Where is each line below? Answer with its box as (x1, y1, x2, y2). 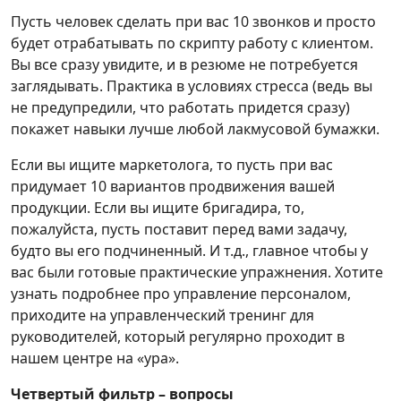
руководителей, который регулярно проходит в (11, 327, 345, 346)
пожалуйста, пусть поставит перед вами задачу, (11, 219, 347, 239)
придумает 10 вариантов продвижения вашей (11, 176, 335, 196)
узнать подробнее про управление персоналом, (11, 284, 351, 303)
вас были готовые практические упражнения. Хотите (11, 262, 383, 282)
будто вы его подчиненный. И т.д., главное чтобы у (11, 241, 368, 260)
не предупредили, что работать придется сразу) (11, 98, 350, 117)
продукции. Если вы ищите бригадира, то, (11, 198, 304, 218)
